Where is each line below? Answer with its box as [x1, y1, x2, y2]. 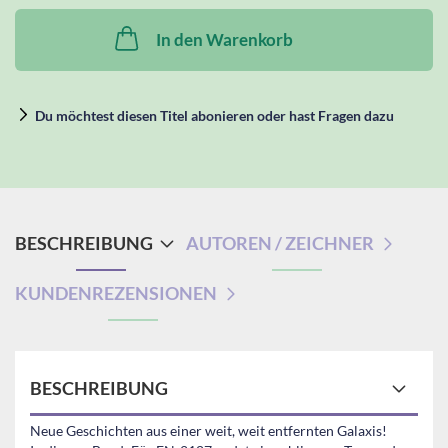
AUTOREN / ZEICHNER [186, 232, 374, 254]
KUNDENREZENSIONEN [15, 282, 217, 304]
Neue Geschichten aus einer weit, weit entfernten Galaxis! [30, 422, 387, 439]
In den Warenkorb [155, 29, 293, 50]
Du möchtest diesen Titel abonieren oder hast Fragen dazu [35, 107, 394, 124]
